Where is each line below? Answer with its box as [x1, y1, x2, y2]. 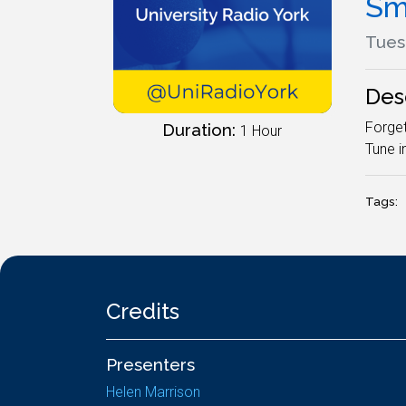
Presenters [106, 354, 195, 374]
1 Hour [240, 121, 283, 140]
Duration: [162, 119, 241, 140]
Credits [106, 298, 179, 324]
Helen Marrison [106, 383, 200, 401]
